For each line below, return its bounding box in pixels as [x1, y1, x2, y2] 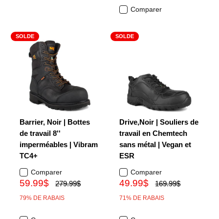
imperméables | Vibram [20, 140, 98, 149]
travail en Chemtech [119, 129, 187, 137]
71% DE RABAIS [119, 195, 164, 201]
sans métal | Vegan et [119, 140, 191, 149]
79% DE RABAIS [20, 195, 65, 201]
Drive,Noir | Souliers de [119, 118, 198, 126]
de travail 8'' [20, 129, 61, 137]
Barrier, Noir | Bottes [20, 118, 90, 126]
